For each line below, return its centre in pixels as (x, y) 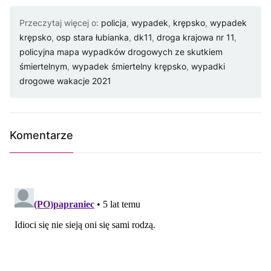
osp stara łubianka (93, 38)
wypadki (208, 67)
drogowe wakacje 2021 (65, 81)
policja (114, 23)
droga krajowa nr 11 (195, 38)
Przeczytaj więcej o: (60, 23)
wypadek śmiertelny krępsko (129, 67)
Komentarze (41, 135)
